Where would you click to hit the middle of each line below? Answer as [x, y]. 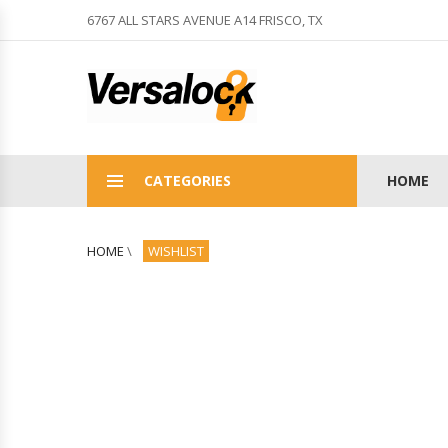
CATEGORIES [187, 180]
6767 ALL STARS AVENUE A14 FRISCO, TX [205, 20]
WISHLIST [176, 251]
